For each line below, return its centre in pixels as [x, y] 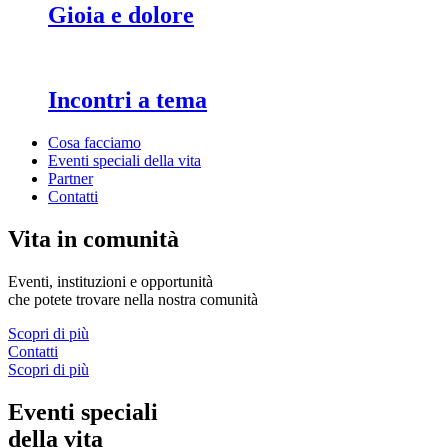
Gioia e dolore [121, 15]
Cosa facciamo [94, 143]
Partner [70, 179]
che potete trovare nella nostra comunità [133, 299]
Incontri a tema [127, 100]
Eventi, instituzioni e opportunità [110, 281]
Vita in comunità [93, 239]
